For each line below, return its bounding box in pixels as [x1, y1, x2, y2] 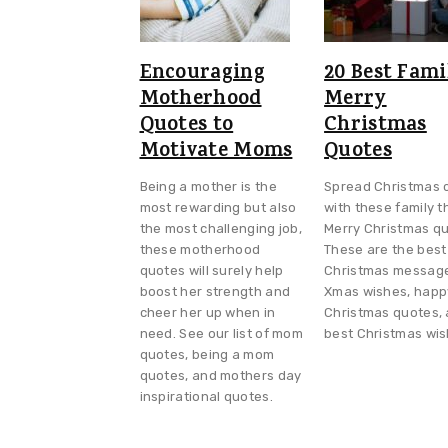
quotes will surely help [139, 262, 284, 278]
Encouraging [139, 57, 265, 91]
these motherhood [139, 241, 261, 257]
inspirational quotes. [139, 388, 273, 404]
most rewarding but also [139, 199, 297, 215]
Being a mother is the [139, 178, 277, 194]
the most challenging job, [139, 220, 303, 236]
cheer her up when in [139, 304, 276, 320]
